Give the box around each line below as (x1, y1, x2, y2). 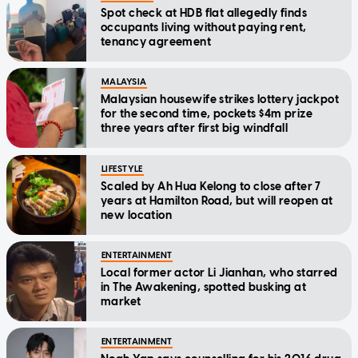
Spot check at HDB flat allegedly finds (101, 6, 307, 20)
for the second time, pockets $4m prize (101, 106, 312, 121)
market (101, 294, 141, 308)
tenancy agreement (101, 34, 212, 49)
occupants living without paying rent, (101, 20, 307, 34)
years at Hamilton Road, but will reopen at (101, 193, 333, 208)
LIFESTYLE (101, 163, 143, 174)
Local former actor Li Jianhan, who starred (101, 265, 338, 280)
